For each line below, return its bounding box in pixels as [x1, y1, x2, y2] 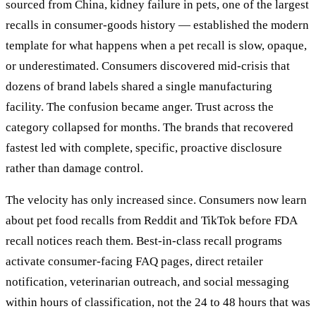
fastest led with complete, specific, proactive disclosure [6, 140, 282, 154]
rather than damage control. [6, 161, 143, 175]
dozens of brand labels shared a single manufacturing [6, 79, 272, 93]
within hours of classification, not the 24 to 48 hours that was [6, 295, 310, 309]
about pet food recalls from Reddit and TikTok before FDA [6, 213, 297, 227]
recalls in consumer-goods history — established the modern [6, 18, 309, 32]
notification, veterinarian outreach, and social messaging [6, 274, 289, 288]
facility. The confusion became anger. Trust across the [6, 99, 274, 114]
